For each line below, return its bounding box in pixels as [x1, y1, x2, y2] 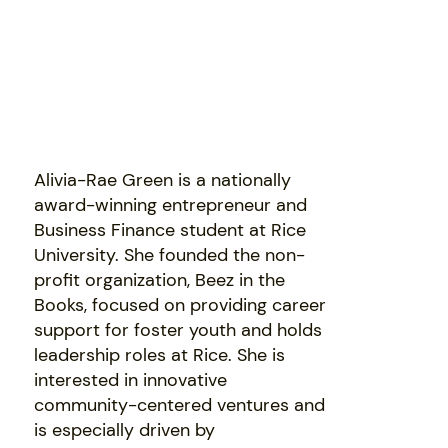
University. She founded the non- [34, 242, 306, 267]
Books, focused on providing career [34, 292, 327, 317]
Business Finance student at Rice [34, 217, 307, 242]
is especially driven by [34, 417, 216, 442]
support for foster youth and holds [34, 317, 323, 342]
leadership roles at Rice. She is [34, 342, 286, 367]
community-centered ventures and [34, 392, 326, 417]
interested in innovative [34, 367, 228, 392]
